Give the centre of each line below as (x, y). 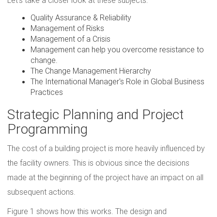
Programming (47, 129)
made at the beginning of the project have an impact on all (105, 178)
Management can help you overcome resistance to (117, 50)
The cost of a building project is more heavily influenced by (106, 148)
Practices (47, 92)
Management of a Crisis (70, 39)
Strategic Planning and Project (95, 115)
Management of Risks (67, 28)
